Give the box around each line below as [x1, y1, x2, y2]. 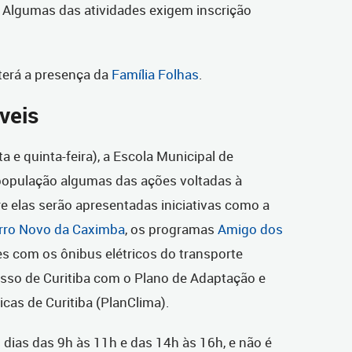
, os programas [125, 220, 218, 239]
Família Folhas [112, 65, 199, 84]
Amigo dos [218, 220, 283, 239]
